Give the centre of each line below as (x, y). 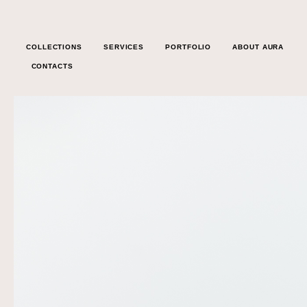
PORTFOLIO (188, 47)
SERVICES (124, 47)
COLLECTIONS (54, 47)
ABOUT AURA (258, 47)
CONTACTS (52, 66)
